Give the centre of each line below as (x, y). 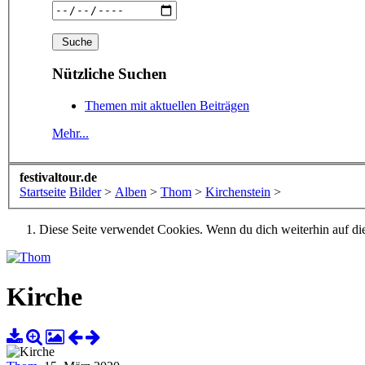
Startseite (43, 191)
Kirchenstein (238, 191)
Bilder (85, 191)
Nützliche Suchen (110, 74)
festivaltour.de (58, 177)
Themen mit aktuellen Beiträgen (167, 106)
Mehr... (70, 134)
